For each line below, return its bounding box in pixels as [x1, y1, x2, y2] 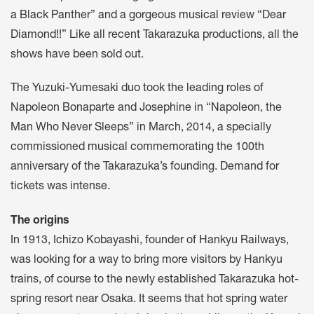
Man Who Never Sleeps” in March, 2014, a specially [11, 123, 271, 135]
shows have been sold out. [11, 49, 144, 61]
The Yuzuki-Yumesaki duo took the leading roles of [11, 83, 264, 95]
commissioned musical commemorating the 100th [11, 142, 264, 154]
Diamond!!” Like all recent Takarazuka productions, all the [11, 29, 299, 41]
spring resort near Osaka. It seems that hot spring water [11, 294, 287, 306]
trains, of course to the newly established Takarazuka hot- [11, 275, 299, 287]
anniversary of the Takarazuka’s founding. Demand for [11, 162, 279, 174]
